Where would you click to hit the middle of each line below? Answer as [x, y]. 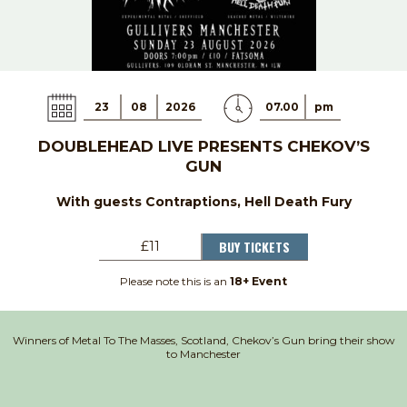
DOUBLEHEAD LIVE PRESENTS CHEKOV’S [203, 146]
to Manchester [203, 353]
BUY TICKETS [254, 246]
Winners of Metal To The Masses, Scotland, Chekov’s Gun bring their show [203, 340]
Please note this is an [175, 281]
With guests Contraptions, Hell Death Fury [203, 201]
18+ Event [258, 281]
